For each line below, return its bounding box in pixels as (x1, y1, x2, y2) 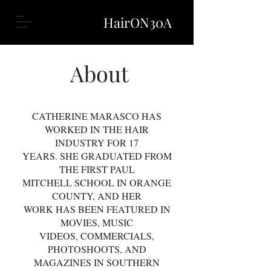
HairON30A (103, 13, 172, 31)
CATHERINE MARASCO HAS (32, 109, 162, 122)
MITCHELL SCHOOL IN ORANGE (22, 176, 171, 189)
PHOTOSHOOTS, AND (47, 243, 146, 255)
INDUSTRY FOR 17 (55, 136, 139, 149)
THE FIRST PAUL (59, 163, 135, 175)
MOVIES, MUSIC (60, 216, 133, 229)
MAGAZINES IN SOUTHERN (34, 256, 160, 269)
